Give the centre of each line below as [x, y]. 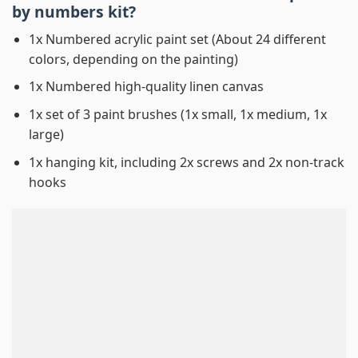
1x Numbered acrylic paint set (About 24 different [177, 39]
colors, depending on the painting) [133, 59]
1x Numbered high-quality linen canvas [146, 87]
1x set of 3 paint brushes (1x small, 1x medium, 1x [177, 114]
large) [46, 134]
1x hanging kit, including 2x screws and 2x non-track [186, 162]
